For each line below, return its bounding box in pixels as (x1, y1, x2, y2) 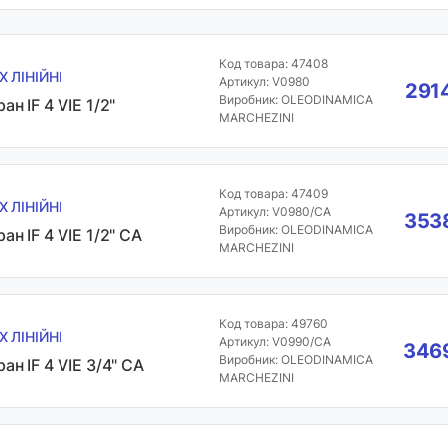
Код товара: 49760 (218, 316, 328, 331)
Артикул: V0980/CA (218, 204, 331, 219)
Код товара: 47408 (218, 56, 328, 71)
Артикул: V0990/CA (218, 334, 331, 349)
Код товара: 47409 (218, 186, 328, 201)
